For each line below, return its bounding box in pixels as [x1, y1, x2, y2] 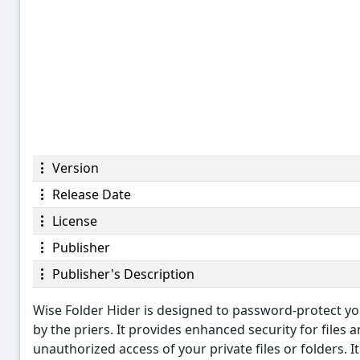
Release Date [49, 185, 131, 203]
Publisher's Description [49, 264, 194, 283]
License [49, 211, 97, 230]
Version [49, 158, 99, 177]
